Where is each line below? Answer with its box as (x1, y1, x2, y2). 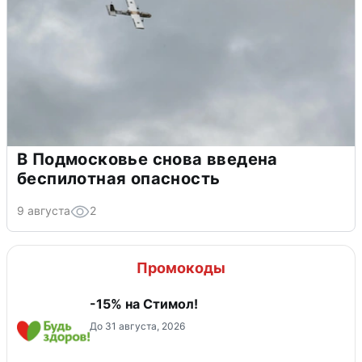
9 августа (17, 204, 70, 218)
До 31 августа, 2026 (90, 320, 185, 333)
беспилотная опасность (17, 169, 221, 189)
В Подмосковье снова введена (17, 149, 278, 170)
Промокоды (137, 259, 225, 277)
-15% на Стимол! (90, 296, 198, 313)
